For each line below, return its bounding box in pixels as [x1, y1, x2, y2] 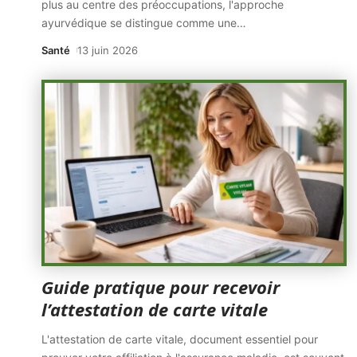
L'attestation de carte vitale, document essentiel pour [41, 332, 318, 346]
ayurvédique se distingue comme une [41, 16, 237, 29]
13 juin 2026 [76, 44, 138, 57]
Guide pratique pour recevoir [41, 275, 280, 299]
